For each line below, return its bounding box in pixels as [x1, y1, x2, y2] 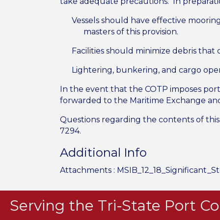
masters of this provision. [83, 27, 178, 37]
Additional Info [60, 145, 147, 160]
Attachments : [60, 165, 117, 175]
